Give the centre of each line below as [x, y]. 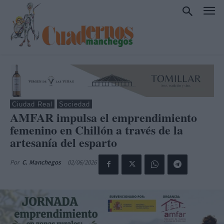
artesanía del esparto [63, 142]
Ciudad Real [32, 104]
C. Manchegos [41, 162]
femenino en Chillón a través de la [96, 129]
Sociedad [74, 104]
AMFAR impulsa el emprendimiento [103, 117]
